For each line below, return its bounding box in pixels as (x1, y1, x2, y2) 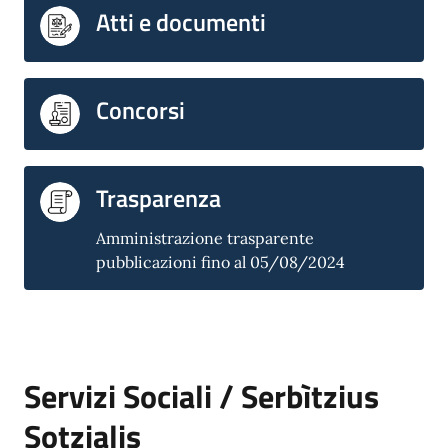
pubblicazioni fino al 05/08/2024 (96, 251, 345, 272)
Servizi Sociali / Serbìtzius (24, 372, 379, 421)
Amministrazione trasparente (96, 227, 314, 248)
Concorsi (96, 91, 185, 128)
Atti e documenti (96, 3, 266, 40)
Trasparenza (96, 179, 221, 216)
